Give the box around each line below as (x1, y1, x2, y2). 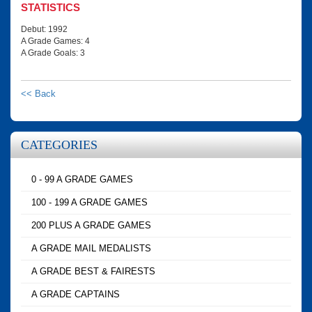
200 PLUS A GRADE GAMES (31, 220, 151, 231)
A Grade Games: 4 (21, 36, 90, 47)
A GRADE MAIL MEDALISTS (31, 243, 151, 254)
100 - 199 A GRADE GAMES (31, 197, 148, 208)
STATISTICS (21, 1, 80, 14)
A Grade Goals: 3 (21, 48, 85, 58)
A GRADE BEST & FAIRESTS (31, 266, 155, 277)
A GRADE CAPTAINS (31, 289, 120, 300)
